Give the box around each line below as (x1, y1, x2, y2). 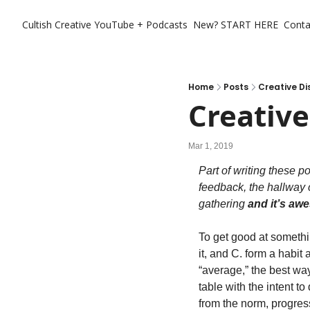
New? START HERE (193, 18, 278, 31)
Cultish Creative (22, 18, 91, 31)
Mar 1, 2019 (188, 140, 233, 151)
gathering (199, 198, 248, 210)
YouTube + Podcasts (94, 18, 188, 31)
